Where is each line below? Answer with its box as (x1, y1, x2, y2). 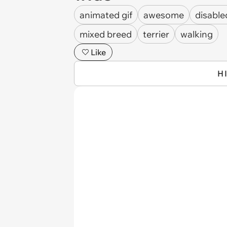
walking (180, 28, 213, 40)
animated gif (80, 9, 132, 21)
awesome (143, 9, 184, 21)
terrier (143, 28, 169, 40)
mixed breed (80, 28, 132, 40)
